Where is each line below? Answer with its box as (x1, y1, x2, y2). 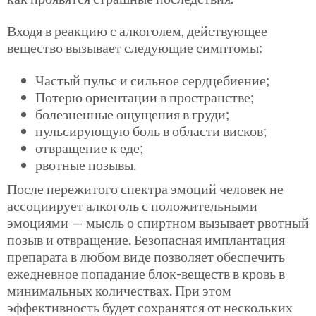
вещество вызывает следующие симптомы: (7, 39, 262, 56)
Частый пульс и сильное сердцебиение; (35, 71, 269, 88)
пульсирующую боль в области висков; (35, 121, 267, 139)
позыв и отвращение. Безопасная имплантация (7, 230, 285, 248)
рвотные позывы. (35, 155, 136, 173)
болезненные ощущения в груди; (35, 104, 229, 122)
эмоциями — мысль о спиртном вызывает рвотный (7, 213, 309, 231)
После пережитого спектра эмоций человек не (7, 179, 284, 197)
